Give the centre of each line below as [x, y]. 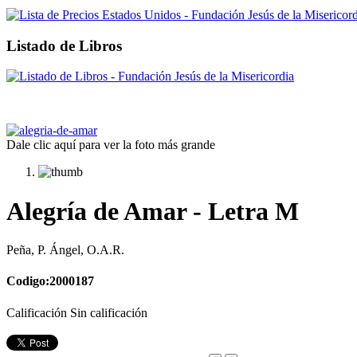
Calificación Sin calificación [77, 312]
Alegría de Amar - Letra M [153, 211]
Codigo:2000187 [50, 281]
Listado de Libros [64, 45]
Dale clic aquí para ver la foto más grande [111, 145]
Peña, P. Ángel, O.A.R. [65, 250]
